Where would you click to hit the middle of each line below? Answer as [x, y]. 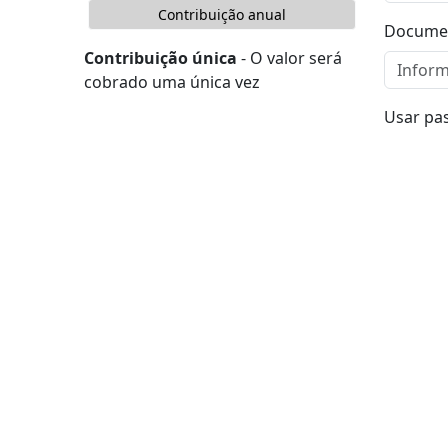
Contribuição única [160, 58]
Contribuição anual [222, 14]
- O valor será [289, 58]
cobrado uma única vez [172, 82]
